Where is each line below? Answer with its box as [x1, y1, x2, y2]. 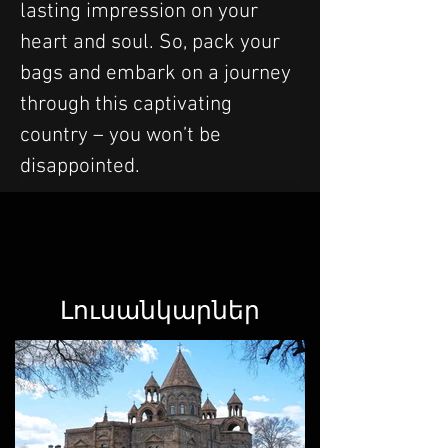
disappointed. [20, 153, 140, 179]
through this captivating [20, 91, 237, 117]
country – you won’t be [20, 122, 226, 148]
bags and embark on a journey [20, 60, 296, 86]
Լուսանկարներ [60, 292, 260, 330]
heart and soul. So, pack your [20, 29, 285, 55]
